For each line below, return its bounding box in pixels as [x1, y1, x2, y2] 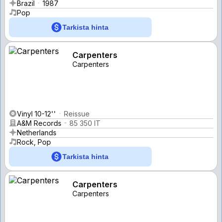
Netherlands [17, 128, 56, 137]
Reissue [64, 109, 90, 118]
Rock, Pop [17, 137, 51, 146]
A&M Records [17, 118, 61, 127]
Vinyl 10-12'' [17, 109, 56, 118]
